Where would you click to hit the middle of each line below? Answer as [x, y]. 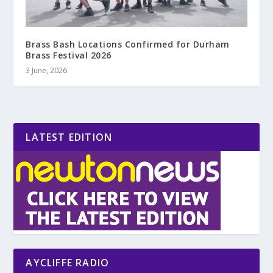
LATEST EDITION [69, 137]
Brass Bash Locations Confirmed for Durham [128, 44]
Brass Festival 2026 [69, 55]
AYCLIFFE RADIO [68, 263]
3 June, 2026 [47, 71]
